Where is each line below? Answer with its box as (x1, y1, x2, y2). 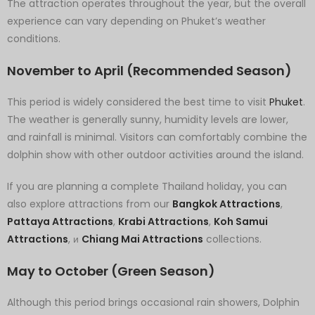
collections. (206, 232, 262, 247)
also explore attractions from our (7, 197, 172, 212)
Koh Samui (214, 214, 268, 229)
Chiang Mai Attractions (82, 232, 203, 247)
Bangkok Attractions (172, 197, 281, 212)
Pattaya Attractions (7, 214, 113, 229)
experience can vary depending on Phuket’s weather (7, 14, 266, 29)
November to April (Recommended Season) (7, 62, 292, 80)
